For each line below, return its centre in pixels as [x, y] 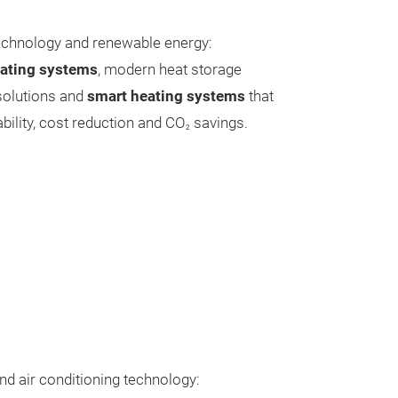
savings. [219, 123]
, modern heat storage [169, 70]
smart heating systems [167, 97]
